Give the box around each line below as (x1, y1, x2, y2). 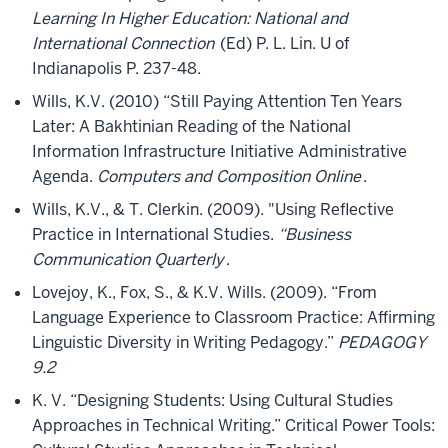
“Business (278, 224, 351, 245)
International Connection (32, 33, 214, 54)
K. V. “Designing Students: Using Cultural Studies (32, 390, 393, 411)
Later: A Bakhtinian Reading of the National (32, 116, 351, 137)
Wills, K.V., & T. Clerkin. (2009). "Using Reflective (32, 199, 394, 220)
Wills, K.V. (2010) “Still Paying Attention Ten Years (32, 91, 402, 112)
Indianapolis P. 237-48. (32, 58, 201, 79)
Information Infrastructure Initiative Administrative (32, 141, 407, 162)
